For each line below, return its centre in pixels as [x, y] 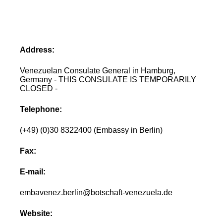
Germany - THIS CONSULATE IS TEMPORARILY [108, 79]
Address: [37, 50]
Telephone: [41, 109]
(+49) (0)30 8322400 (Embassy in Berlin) [91, 130]
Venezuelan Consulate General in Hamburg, [98, 70]
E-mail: [33, 171]
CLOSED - [39, 88]
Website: [36, 213]
